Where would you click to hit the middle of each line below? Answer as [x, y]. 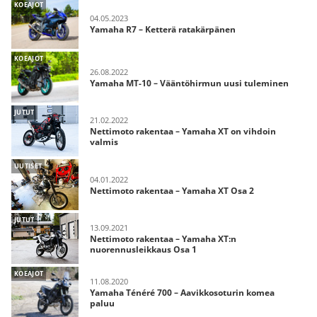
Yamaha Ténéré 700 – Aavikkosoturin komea [182, 293]
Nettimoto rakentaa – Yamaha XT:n [163, 239]
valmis [105, 142]
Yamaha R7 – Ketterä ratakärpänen [163, 29]
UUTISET [28, 166]
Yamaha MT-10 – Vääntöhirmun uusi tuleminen [189, 83]
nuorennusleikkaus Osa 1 [143, 249]
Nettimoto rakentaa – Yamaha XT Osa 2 [173, 190]
